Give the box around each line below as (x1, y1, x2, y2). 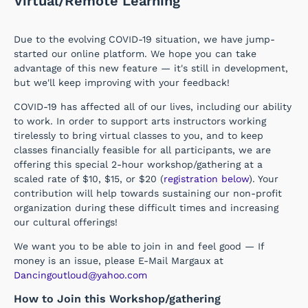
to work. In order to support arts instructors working (14, 115, 266, 127)
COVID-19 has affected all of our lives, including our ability (14, 101, 291, 113)
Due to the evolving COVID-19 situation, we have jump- (14, 34, 275, 45)
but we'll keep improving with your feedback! (14, 77, 230, 89)
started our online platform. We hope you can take (14, 48, 256, 60)
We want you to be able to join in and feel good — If (14, 241, 264, 252)
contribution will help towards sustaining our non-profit (14, 188, 282, 199)
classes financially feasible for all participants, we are (14, 144, 271, 156)
